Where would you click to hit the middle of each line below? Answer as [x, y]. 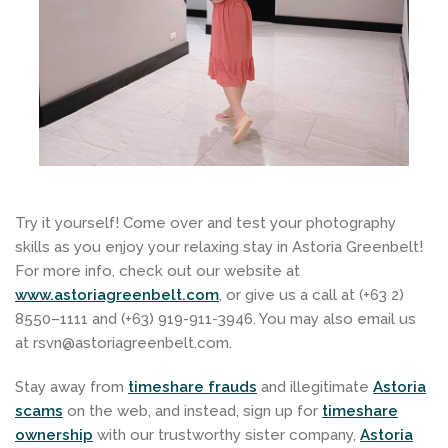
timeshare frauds [192, 386]
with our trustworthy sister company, [226, 434]
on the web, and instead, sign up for [192, 410]
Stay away [50, 386]
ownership [54, 434]
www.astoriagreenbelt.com [117, 294]
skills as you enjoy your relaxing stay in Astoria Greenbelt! [219, 246]
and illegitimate [315, 386]
